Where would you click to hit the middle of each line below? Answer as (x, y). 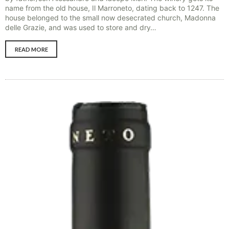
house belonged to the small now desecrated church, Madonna (110, 17)
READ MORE (31, 49)
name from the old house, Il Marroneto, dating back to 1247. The (112, 8)
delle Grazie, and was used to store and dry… (81, 27)
